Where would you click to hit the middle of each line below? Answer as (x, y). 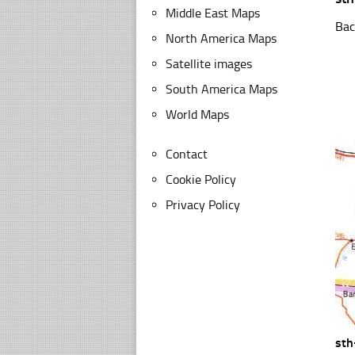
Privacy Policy (203, 205)
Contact (187, 154)
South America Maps (221, 89)
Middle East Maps (213, 13)
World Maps (197, 115)
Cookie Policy (201, 179)
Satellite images (209, 64)
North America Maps (221, 38)
